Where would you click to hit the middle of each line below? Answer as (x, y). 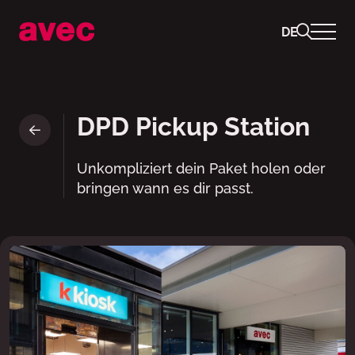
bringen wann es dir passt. (165, 188)
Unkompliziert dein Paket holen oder (201, 168)
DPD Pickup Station (193, 126)
